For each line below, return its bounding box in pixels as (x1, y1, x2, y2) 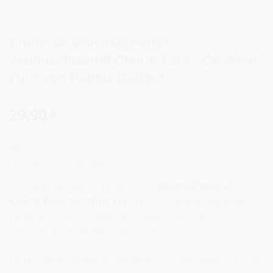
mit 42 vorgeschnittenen (133, 194, 248, 208)
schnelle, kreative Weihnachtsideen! (9, 224, 173, 238)
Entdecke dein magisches (9, 34, 170, 50)
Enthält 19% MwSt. (9, 130, 77, 141)
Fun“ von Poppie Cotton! (9, 69, 164, 85)
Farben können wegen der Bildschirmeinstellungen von (9, 252, 262, 266)
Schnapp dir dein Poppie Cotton (9, 179, 157, 193)
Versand (26, 142, 56, 154)
